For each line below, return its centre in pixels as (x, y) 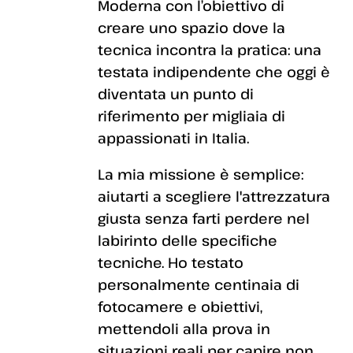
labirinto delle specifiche (188, 241)
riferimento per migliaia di (191, 116)
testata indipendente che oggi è (214, 72)
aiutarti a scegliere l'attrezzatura (214, 197)
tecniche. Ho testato (171, 263)
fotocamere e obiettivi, (180, 307)
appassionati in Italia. (173, 138)
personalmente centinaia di (199, 285)
